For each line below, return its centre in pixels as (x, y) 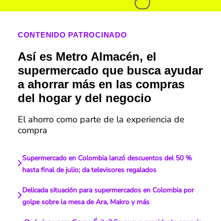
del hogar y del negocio (84, 98)
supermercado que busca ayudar (110, 71)
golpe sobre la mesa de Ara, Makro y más (86, 202)
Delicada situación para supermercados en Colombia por (108, 190)
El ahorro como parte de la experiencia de (101, 120)
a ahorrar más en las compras (101, 84)
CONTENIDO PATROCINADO (72, 35)
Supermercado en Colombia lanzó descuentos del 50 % (107, 158)
